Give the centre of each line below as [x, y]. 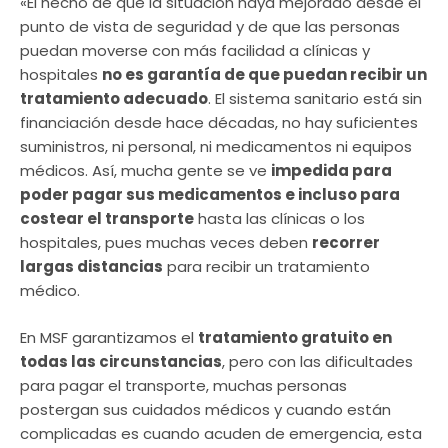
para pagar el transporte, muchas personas [183, 385]
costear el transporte [107, 219]
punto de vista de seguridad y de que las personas [210, 27]
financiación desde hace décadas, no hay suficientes [219, 123]
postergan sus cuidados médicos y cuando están [205, 409]
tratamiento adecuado [114, 99]
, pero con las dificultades [317, 361]
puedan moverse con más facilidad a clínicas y [195, 51]
